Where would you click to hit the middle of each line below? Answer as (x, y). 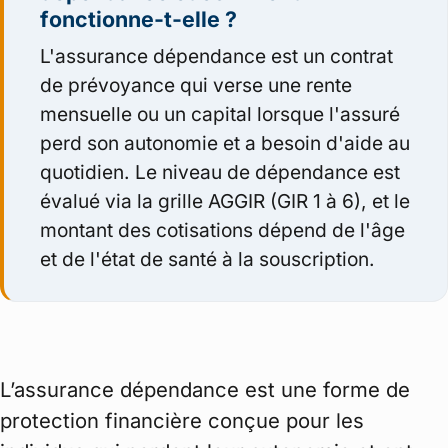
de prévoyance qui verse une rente (196, 85)
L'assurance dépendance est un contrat (216, 56)
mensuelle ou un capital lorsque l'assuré (220, 114)
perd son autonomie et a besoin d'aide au (225, 143)
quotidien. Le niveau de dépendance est (220, 172)
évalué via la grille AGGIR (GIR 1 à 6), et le (225, 201)
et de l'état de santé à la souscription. (207, 259)
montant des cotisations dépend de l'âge (222, 230)
